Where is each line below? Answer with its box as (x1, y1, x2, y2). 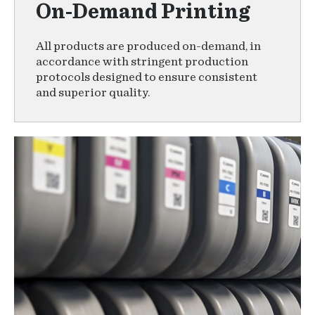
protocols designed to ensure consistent (36, 71, 257, 84)
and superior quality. (36, 86, 150, 99)
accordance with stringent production (36, 56, 248, 68)
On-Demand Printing (36, 1, 250, 22)
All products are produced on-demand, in (36, 40, 261, 53)
